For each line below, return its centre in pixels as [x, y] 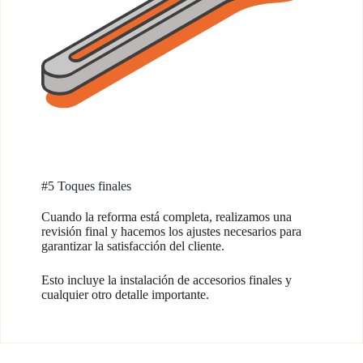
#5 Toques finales [86, 186]
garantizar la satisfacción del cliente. [133, 246]
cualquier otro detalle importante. [125, 295]
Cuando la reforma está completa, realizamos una [167, 217]
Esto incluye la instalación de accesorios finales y [167, 280]
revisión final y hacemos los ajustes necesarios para [171, 231]
